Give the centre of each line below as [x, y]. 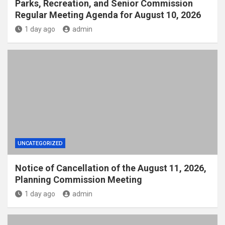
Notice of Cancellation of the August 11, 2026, [111, 168]
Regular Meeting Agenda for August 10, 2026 [108, 15]
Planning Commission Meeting [79, 180]
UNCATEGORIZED [40, 143]
